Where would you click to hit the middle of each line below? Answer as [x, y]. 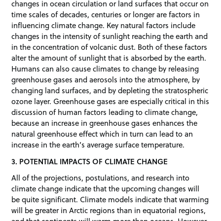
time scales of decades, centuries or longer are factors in [106, 15]
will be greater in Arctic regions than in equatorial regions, [109, 210]
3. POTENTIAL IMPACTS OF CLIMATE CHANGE [90, 161]
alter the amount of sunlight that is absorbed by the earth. [109, 58]
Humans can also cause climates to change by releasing [105, 69]
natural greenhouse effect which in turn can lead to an [102, 134]
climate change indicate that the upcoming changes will [106, 189]
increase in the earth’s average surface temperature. [98, 145]
